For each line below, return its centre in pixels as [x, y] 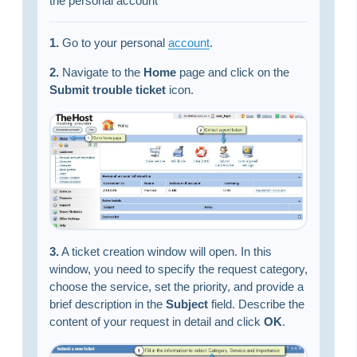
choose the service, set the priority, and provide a [176, 287]
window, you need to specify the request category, [178, 269]
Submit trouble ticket [107, 90]
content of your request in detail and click [156, 322]
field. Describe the [256, 304]
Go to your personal [113, 43]
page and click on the [232, 73]
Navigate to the [101, 73]
